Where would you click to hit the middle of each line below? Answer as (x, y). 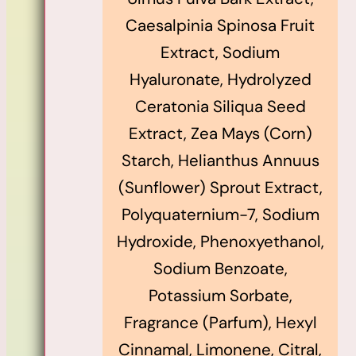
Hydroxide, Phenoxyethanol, (220, 241)
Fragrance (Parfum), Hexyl (220, 322)
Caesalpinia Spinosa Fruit (220, 25)
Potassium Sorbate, (220, 295)
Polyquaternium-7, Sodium (220, 214)
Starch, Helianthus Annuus (220, 160)
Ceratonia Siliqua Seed (220, 106)
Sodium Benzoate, (220, 268)
